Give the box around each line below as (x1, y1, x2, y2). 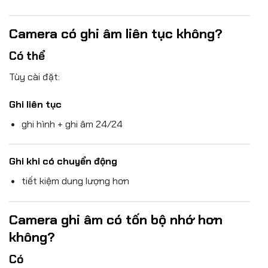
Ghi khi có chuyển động (9, 155, 117, 168)
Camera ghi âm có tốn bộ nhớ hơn (9, 211, 223, 229)
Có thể (9, 48, 45, 64)
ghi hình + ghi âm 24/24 (21, 117, 123, 130)
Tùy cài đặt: (9, 70, 60, 83)
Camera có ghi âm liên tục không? (9, 25, 223, 43)
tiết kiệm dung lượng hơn (21, 175, 129, 188)
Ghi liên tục (9, 98, 62, 111)
